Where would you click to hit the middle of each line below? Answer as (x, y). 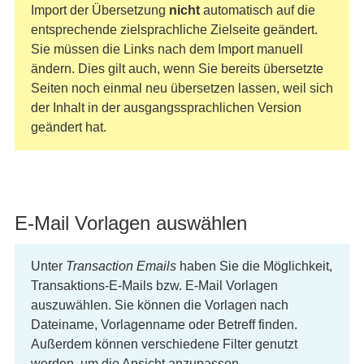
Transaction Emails (121, 266)
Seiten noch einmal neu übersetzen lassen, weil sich (182, 88)
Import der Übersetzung (100, 10)
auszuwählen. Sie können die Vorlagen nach (159, 305)
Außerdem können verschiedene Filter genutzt (164, 344)
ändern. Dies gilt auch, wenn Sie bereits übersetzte (177, 69)
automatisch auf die (257, 10)
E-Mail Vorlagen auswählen (130, 223)
